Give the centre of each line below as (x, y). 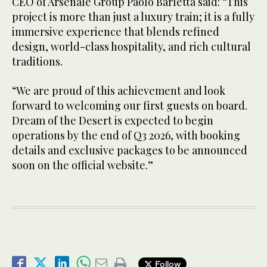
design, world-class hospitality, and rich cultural (131, 47)
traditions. (37, 62)
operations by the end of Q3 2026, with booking (126, 136)
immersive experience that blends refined (116, 32)
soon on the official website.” (83, 165)
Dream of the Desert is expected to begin (113, 121)
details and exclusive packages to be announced (130, 150)
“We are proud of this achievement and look (119, 91)
